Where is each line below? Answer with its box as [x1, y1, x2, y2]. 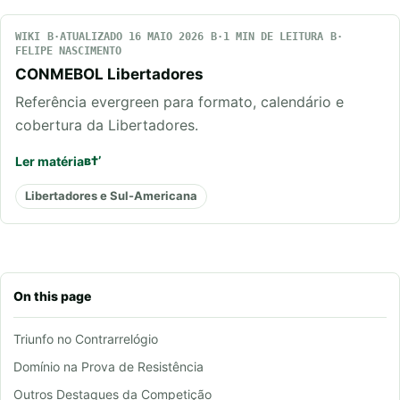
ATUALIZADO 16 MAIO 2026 [60, 29, 204, 43]
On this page [13, 287, 91, 304]
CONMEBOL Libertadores [15, 64, 204, 83]
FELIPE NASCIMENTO [15, 44, 121, 57]
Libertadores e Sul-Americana [25, 188, 197, 204]
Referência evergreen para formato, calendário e [15, 92, 344, 111]
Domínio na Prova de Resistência [13, 358, 204, 374]
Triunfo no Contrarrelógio [13, 330, 158, 346]
